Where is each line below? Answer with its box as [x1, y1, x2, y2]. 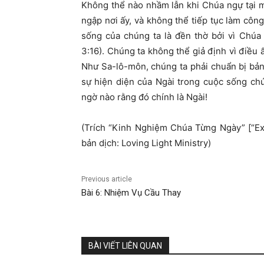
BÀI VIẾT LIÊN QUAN [88, 240, 162, 250]
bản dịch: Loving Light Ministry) [81, 137, 211, 148]
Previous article [81, 174, 132, 183]
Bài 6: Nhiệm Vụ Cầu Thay [81, 187, 181, 198]
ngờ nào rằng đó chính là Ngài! [81, 91, 214, 103]
